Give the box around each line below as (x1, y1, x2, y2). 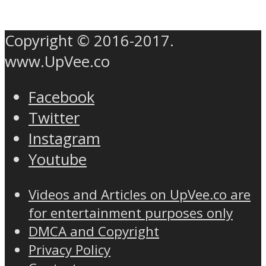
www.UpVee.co (5, 50, 110, 72)
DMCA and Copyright (28, 222, 159, 241)
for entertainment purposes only (28, 204, 233, 223)
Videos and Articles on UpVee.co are (28, 185, 251, 204)
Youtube (28, 149, 87, 170)
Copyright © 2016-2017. (5, 30, 174, 51)
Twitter (28, 107, 80, 129)
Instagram (28, 128, 100, 150)
